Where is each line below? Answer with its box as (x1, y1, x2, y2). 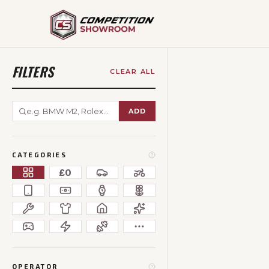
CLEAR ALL (110, 67, 156, 76)
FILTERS (12, 62, 54, 81)
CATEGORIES (12, 151, 67, 159)
